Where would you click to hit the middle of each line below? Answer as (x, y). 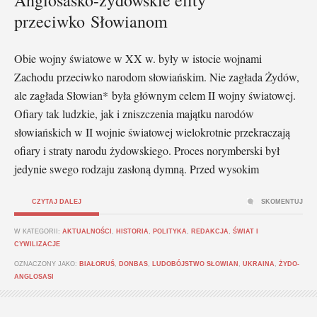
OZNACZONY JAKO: (47, 264)
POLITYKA (170, 231)
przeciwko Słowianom (91, 21)
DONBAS (133, 264)
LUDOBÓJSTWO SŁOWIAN (195, 264)
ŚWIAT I (246, 231)
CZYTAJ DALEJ (57, 201)
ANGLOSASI (34, 276)
